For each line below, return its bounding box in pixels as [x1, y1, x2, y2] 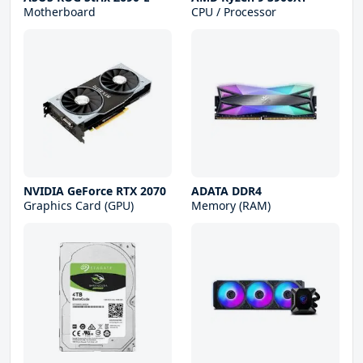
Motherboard [23, 4, 96, 20]
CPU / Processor [191, 4, 276, 20]
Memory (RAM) [191, 198, 271, 214]
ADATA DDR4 [191, 183, 262, 199]
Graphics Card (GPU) [23, 198, 134, 214]
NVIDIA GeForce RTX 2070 [23, 183, 166, 199]
